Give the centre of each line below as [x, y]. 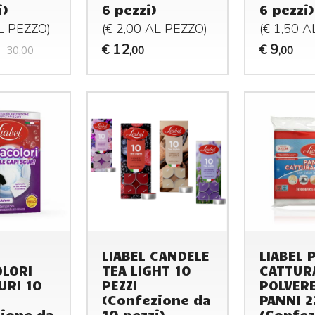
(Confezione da [157, 300]
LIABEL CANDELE [156, 256]
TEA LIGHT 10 [147, 270]
